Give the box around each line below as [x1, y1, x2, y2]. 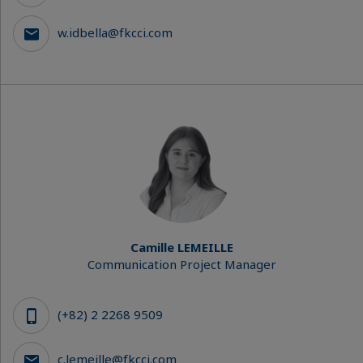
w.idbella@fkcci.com [58, 23, 173, 41]
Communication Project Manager [88, 256, 276, 272]
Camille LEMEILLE [130, 239, 233, 255]
